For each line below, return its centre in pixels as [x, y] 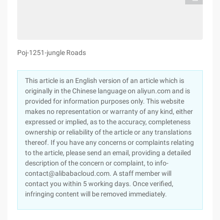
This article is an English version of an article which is [105, 81]
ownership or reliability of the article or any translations [108, 132]
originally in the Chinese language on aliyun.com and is [108, 91]
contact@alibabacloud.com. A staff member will [98, 173]
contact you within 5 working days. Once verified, [99, 184]
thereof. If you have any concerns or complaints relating [110, 142]
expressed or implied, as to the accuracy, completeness [108, 122]
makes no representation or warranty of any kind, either [109, 111]
